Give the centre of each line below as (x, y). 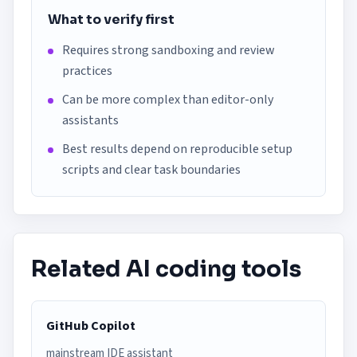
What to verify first (111, 20)
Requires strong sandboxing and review (169, 50)
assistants (90, 120)
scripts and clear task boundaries (151, 170)
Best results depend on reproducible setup (177, 149)
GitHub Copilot (91, 326)
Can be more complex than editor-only (168, 100)
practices (87, 71)
